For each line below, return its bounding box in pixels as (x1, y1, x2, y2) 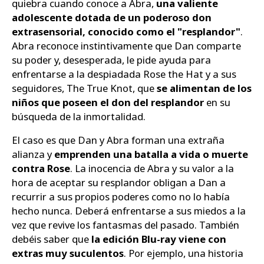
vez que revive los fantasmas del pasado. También (12, 218, 239, 232)
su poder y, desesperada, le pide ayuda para (12, 52, 211, 67)
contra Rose (12, 161, 70, 176)
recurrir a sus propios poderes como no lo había (12, 190, 230, 204)
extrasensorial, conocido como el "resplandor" (12, 24, 240, 38)
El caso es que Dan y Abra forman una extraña (12, 133, 225, 147)
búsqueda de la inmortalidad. (12, 109, 146, 123)
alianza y (12, 147, 54, 161)
